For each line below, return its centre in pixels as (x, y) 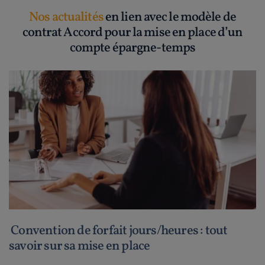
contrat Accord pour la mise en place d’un (132, 33)
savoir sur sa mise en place (80, 247)
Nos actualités (66, 17)
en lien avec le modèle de (169, 17)
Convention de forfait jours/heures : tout (118, 231)
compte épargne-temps (132, 48)
